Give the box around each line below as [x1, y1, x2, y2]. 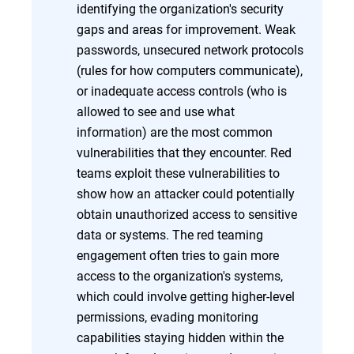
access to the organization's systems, [77, 267, 283, 284]
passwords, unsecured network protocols [77, 41, 303, 58]
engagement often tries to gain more [77, 247, 279, 263]
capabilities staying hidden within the [77, 329, 284, 345]
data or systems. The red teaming [77, 226, 263, 243]
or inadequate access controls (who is [77, 82, 287, 99]
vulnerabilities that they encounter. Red [77, 144, 292, 160]
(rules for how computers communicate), [77, 62, 303, 78]
